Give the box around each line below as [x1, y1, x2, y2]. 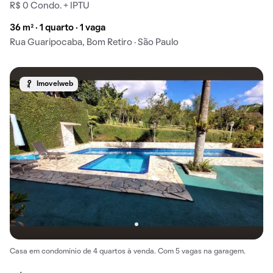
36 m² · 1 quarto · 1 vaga [10, 24, 105, 33]
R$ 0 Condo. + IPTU [10, 2, 90, 11]
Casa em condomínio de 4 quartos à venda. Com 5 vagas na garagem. [10, 249, 246, 255]
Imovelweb [37, 81, 73, 88]
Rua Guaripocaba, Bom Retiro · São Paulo [10, 38, 179, 48]
